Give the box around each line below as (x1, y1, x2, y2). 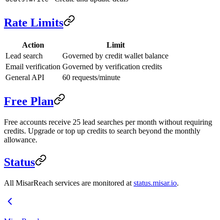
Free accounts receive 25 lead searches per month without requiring (4, 117, 212, 126)
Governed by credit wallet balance (62, 52, 168, 60)
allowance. (4, 135, 37, 144)
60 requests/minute (62, 73, 120, 82)
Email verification (5, 62, 60, 71)
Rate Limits (4, 16, 63, 29)
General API (5, 73, 44, 82)
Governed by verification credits (62, 62, 162, 71)
